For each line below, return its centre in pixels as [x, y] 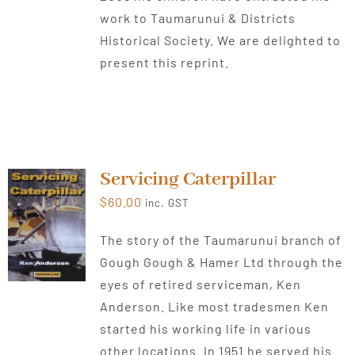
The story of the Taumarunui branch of [220, 240]
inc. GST [167, 203]
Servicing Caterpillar [187, 180]
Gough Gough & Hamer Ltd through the [221, 262]
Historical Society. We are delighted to [220, 40]
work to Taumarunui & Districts [197, 18]
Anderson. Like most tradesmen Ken [214, 307]
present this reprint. [164, 63]
